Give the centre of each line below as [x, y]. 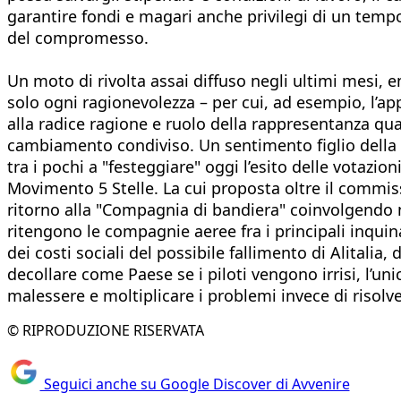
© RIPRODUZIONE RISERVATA [106, 330]
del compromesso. [78, 37]
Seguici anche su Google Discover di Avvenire [195, 384]
